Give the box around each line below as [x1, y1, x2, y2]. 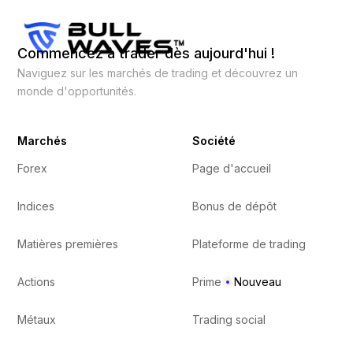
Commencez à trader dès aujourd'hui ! [17, 45, 276, 62]
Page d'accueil [192, 162, 271, 176]
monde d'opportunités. [17, 84, 137, 98]
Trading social [192, 313, 266, 327]
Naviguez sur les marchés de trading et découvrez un [17, 66, 299, 80]
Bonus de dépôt [192, 199, 277, 214]
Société [192, 134, 236, 148]
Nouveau [234, 275, 281, 289]
